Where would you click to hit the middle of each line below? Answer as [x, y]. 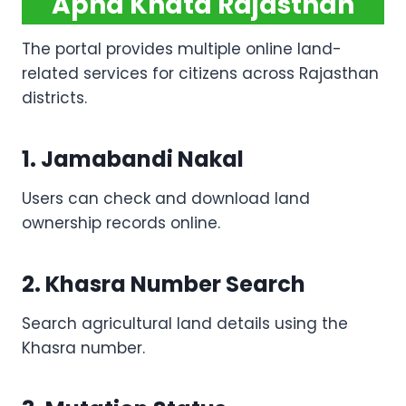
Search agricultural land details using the [185, 324]
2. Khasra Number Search [164, 285]
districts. [54, 98]
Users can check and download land [166, 199]
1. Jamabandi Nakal [133, 159]
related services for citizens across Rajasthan [200, 74]
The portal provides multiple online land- [182, 49]
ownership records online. [121, 223]
